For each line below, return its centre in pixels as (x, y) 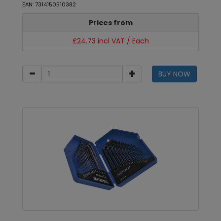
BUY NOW (174, 74)
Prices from (110, 23)
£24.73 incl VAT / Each (110, 41)
